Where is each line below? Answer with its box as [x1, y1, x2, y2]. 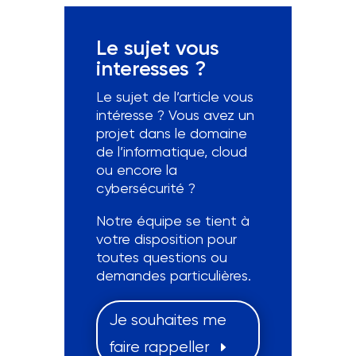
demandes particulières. [95, 267, 251, 284]
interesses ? [95, 56, 206, 82]
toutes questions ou [95, 249, 227, 266]
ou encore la [95, 161, 177, 179]
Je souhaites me [108, 311, 226, 330]
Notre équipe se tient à [95, 212, 250, 230]
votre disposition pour [95, 230, 237, 248]
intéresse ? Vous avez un [95, 106, 254, 124]
